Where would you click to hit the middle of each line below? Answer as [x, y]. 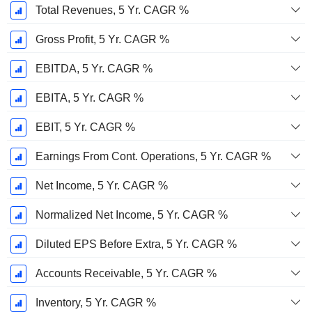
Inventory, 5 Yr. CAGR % [95, 303]
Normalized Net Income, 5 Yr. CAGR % [131, 215]
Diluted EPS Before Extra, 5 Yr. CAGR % [136, 244]
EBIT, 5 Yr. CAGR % [85, 127]
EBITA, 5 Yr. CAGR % [89, 98]
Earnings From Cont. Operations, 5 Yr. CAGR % [153, 157]
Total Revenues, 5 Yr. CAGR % [112, 10]
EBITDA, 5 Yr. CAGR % [94, 69]
